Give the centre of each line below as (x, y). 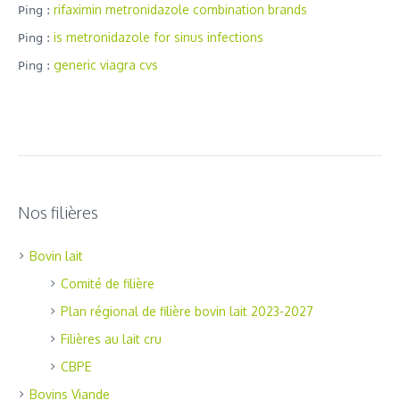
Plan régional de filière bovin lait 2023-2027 (187, 312)
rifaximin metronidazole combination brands (180, 10)
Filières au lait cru (111, 339)
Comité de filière (108, 284)
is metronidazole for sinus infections (158, 37)
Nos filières (58, 213)
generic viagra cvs (106, 65)
